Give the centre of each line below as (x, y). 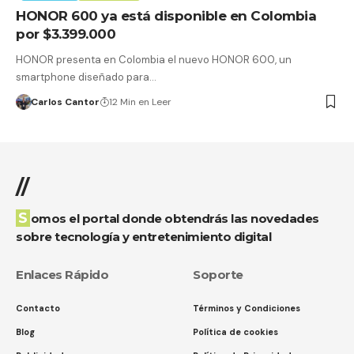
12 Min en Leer (140, 102)
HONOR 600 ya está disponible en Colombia (166, 15)
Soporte (218, 275)
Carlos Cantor (65, 102)
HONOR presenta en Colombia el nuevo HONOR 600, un (154, 59)
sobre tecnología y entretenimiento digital (143, 237)
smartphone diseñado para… (86, 77)
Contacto (38, 309)
